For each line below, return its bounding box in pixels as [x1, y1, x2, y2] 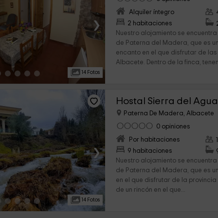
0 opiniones [156, 123, 191, 130]
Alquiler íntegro [129, 9, 175, 16]
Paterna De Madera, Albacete [122, 110, 215, 117]
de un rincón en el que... [116, 187, 186, 194]
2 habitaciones [127, 20, 173, 27]
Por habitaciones [129, 136, 181, 144]
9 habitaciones [127, 147, 173, 155]
